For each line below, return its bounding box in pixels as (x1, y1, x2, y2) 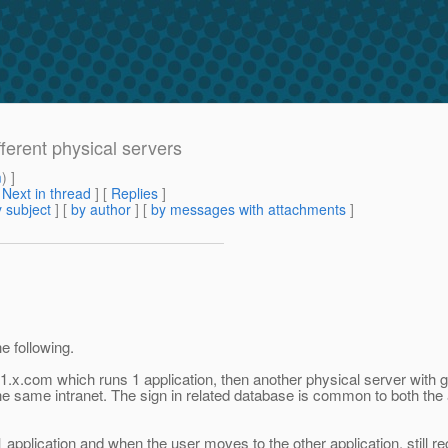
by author (71, 199, 131, 220)
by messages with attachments (151, 199, 346, 220)
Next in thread (2, 183, 91, 204)
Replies (111, 183, 158, 204)
